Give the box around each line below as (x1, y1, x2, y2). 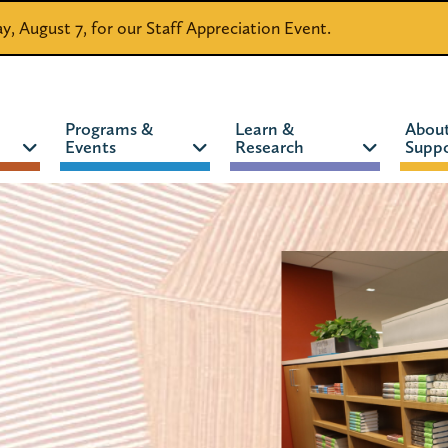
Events (64, 136, 116, 157)
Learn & (234, 118, 294, 139)
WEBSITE (273, 224, 336, 243)
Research (234, 136, 304, 157)
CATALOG (170, 224, 240, 243)
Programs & (64, 118, 153, 139)
